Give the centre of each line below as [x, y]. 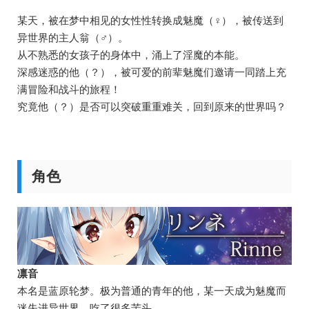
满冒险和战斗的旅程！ [69, 89]
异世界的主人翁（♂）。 [73, 37]
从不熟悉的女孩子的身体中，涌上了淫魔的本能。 [131, 54]
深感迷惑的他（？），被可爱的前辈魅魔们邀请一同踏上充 [152, 72]
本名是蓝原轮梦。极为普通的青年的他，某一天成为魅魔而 [152, 290]
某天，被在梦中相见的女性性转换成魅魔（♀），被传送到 [150, 20]
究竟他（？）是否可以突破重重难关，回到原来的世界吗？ [152, 106]
